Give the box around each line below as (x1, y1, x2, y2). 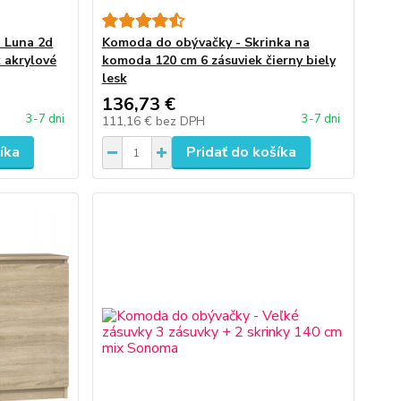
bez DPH (155, 113, 205, 130)
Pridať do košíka (185, 142, 296, 162)
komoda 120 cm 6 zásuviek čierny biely (101, 52, 336, 69)
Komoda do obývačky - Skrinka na (101, 34, 310, 51)
